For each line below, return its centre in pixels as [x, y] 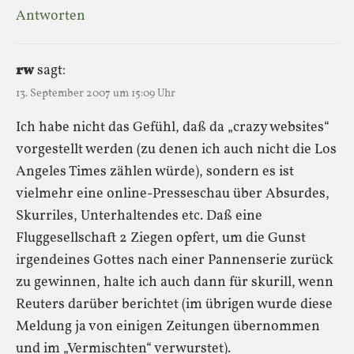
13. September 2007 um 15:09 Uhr [96, 93]
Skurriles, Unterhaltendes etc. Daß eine [139, 216]
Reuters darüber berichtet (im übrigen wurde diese [174, 304]
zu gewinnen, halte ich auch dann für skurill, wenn [175, 282]
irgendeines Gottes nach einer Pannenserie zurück [175, 260]
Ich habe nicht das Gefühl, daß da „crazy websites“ [173, 127]
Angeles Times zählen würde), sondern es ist [155, 171]
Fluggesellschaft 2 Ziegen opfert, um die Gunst [161, 238]
